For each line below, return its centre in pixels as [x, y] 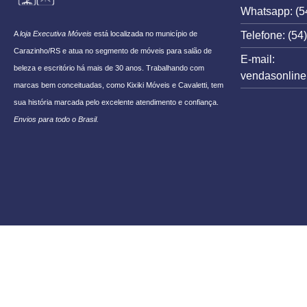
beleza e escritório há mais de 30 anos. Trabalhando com [109, 68]
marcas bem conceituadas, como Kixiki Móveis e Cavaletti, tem [119, 85]
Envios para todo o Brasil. [56, 120]
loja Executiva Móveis [56, 34]
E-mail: [258, 60]
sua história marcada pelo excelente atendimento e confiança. [116, 102]
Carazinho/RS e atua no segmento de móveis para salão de [113, 51]
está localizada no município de [145, 34]
